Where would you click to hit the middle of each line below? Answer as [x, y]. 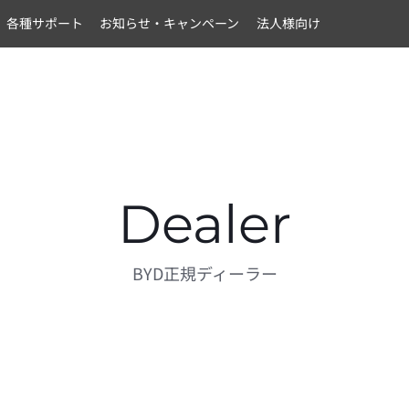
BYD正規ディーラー [204, 273]
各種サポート [44, 23]
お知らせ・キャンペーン [170, 23]
